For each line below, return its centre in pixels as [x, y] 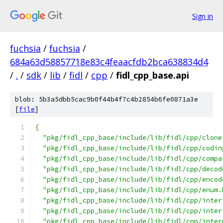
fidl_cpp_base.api [153, 75]
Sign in [203, 16]
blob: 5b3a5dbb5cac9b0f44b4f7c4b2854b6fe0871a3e [107, 99]
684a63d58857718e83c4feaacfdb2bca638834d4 [109, 62]
